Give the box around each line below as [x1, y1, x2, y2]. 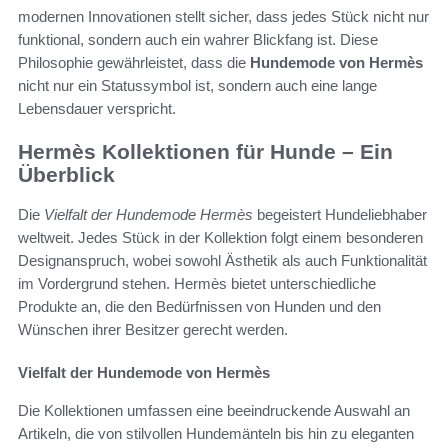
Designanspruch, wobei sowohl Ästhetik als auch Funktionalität [18, 252, 427, 270]
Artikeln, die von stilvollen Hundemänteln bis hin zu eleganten [18, 425, 414, 443]
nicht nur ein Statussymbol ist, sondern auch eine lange [18, 76, 377, 94]
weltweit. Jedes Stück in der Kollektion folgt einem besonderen [18, 229, 423, 247]
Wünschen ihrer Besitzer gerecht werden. [18, 321, 288, 339]
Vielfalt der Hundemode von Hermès [18, 364, 270, 382]
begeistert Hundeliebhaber [253, 206, 427, 224]
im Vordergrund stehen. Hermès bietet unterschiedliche [18, 275, 376, 293]
